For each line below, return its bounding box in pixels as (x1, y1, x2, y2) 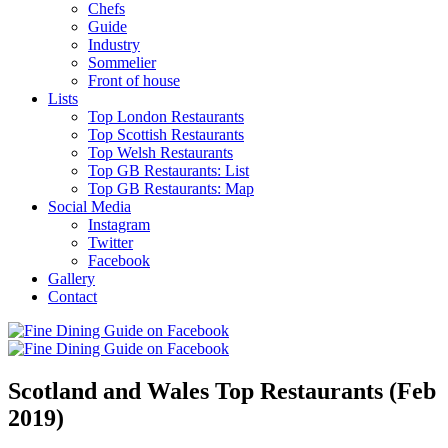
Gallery (48, 269, 95, 287)
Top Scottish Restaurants (88, 125, 244, 143)
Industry (88, 35, 140, 53)
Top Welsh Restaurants (88, 143, 233, 161)
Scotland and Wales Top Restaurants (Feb (8, 377, 436, 404)
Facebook (88, 251, 150, 269)
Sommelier (88, 53, 156, 71)
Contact (48, 287, 97, 305)
